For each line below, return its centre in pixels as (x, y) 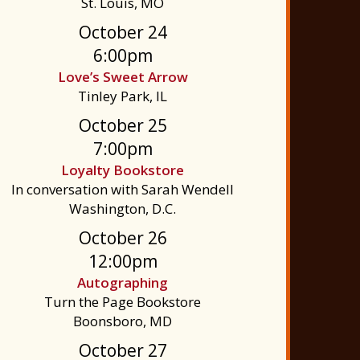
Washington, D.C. (123, 209)
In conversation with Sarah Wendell (123, 189)
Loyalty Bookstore (123, 170)
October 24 (123, 32)
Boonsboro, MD (123, 321)
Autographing (123, 282)
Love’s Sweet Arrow (123, 77)
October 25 (123, 125)
